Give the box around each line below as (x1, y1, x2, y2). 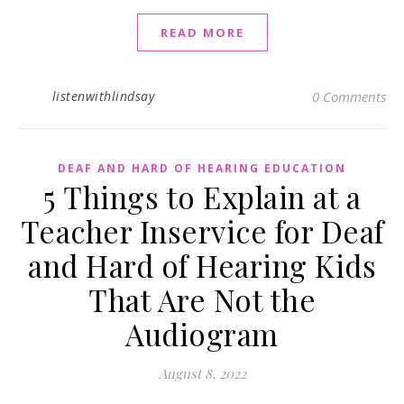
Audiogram (125, 314, 279, 354)
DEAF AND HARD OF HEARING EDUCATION (58, 161, 346, 177)
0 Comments (312, 87, 386, 106)
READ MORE (160, 24, 244, 41)
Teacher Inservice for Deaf (20, 211, 384, 252)
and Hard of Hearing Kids (28, 245, 376, 286)
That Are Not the (88, 280, 316, 320)
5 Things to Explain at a (43, 177, 361, 217)
